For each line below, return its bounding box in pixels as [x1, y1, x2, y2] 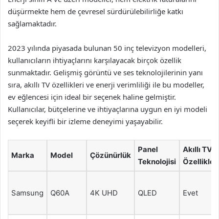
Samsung [11, 188, 44, 197]
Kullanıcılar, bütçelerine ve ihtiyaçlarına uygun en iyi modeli [8, 104, 207, 114]
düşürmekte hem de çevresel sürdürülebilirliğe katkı [8, 6, 183, 16]
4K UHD [90, 188, 118, 197]
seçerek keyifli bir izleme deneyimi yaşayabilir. [8, 116, 163, 126]
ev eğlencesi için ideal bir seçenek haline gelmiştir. [8, 91, 176, 102]
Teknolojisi [138, 156, 176, 166]
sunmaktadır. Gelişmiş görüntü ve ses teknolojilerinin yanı [8, 67, 203, 77]
